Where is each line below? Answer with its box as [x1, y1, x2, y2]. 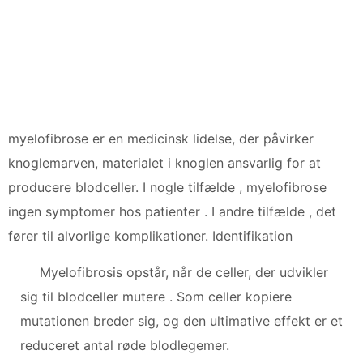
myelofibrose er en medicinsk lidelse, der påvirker [8, 130, 314, 147]
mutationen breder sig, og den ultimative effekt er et [20, 312, 343, 329]
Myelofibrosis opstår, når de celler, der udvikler [40, 263, 328, 280]
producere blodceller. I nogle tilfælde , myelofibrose [8, 178, 327, 195]
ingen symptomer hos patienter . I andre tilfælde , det [8, 203, 336, 220]
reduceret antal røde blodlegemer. [20, 336, 229, 353]
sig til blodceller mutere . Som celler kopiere [20, 288, 292, 305]
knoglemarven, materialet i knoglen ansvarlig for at [8, 154, 321, 171]
